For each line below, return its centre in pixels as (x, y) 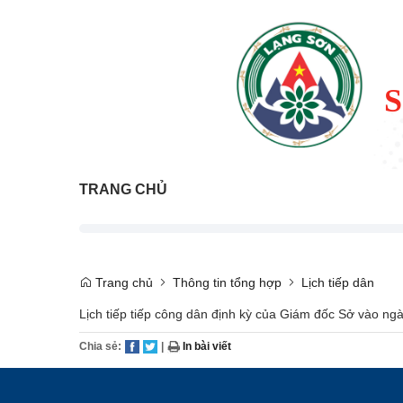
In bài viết (206, 346)
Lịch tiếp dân (338, 282)
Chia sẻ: (100, 346)
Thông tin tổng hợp (227, 282)
